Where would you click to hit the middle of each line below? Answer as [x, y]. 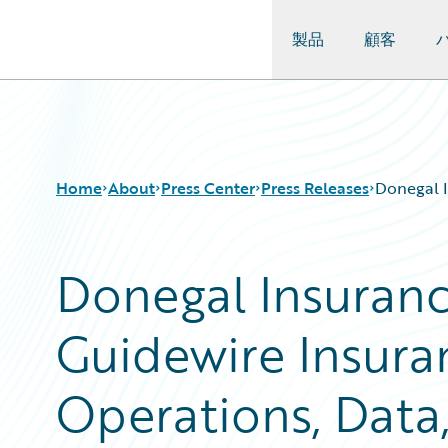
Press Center [208, 188]
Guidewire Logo [97, 51]
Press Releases [315, 188]
